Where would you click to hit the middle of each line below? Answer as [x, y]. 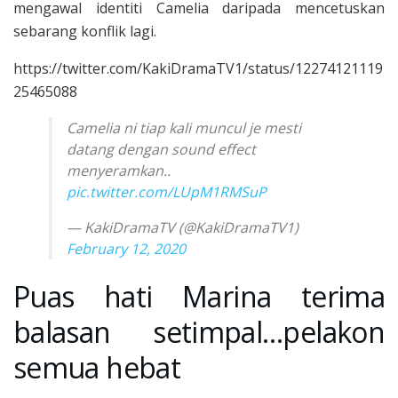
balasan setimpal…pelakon [199, 331]
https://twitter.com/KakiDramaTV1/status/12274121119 [198, 69]
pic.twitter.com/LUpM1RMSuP [167, 192]
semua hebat [97, 367]
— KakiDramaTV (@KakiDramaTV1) [183, 228]
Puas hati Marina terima [199, 296]
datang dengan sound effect [161, 150]
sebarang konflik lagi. [85, 32]
